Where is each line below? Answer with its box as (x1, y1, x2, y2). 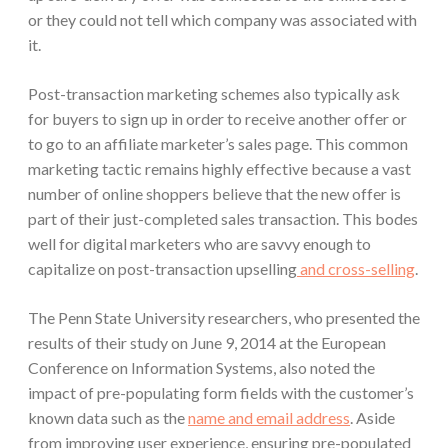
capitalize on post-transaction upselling (28, 259, 297, 279)
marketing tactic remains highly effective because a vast (28, 159, 411, 179)
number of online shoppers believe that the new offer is (28, 184, 401, 204)
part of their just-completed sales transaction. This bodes (28, 209, 418, 229)
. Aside (350, 408, 395, 428)
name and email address (188, 408, 350, 428)
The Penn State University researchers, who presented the (28, 308, 420, 328)
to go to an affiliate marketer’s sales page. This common (28, 134, 408, 154)
